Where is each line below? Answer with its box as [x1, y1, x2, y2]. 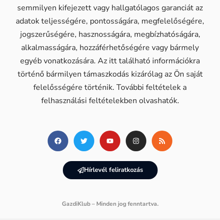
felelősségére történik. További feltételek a [33, 82, 187, 93]
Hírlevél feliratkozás [83, 165, 143, 174]
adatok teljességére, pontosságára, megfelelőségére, [16, 15, 204, 27]
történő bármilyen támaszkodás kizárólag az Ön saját [17, 68, 203, 80]
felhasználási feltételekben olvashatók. [41, 95, 179, 106]
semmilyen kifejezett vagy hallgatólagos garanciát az [17, 2, 203, 13]
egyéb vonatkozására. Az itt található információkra [20, 55, 200, 66]
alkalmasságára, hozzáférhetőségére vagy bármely [21, 42, 199, 53]
